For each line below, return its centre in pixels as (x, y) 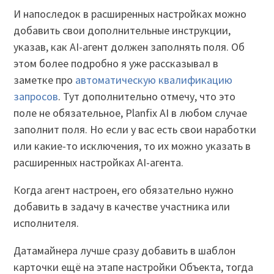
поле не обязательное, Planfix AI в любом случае (131, 113)
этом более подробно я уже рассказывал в (116, 63)
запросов (36, 96)
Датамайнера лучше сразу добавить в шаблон (125, 250)
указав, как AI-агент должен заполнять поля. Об (129, 46)
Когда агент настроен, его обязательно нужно (124, 190)
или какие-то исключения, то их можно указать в (132, 146)
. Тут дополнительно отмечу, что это (147, 96)
